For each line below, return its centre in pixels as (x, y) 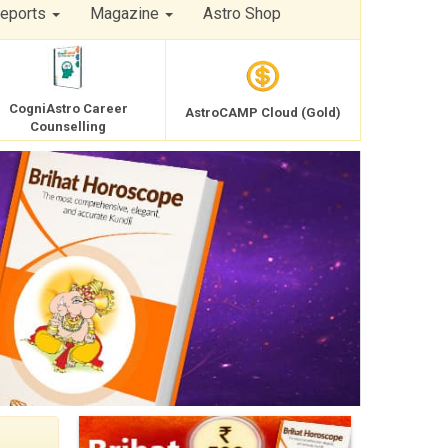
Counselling (68, 126)
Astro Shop (242, 13)
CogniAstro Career (68, 108)
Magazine (126, 13)
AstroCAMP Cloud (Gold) (263, 112)
